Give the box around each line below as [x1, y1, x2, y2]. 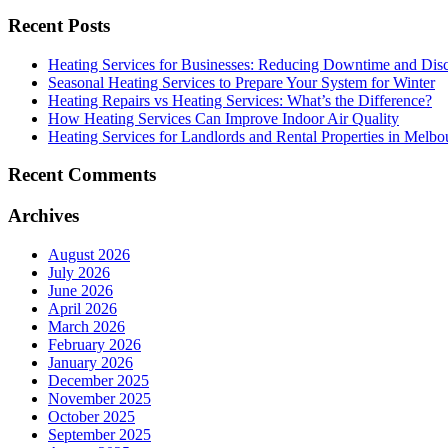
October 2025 [48, 407, 135, 425]
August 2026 [48, 245, 130, 263]
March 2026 [48, 317, 125, 335]
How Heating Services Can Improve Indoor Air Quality [48, 109, 399, 127]
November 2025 [48, 389, 151, 407]
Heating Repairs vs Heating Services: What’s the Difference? [48, 91, 432, 109]
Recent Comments [8, 164, 156, 186]
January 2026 [48, 353, 133, 371]
